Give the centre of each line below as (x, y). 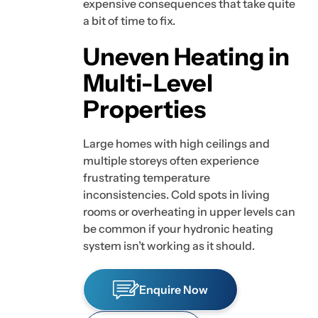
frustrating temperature (147, 178)
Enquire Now (174, 290)
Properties (144, 109)
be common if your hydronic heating (178, 229)
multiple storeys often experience (171, 161)
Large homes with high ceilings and (176, 144)
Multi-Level (148, 83)
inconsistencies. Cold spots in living (176, 195)
